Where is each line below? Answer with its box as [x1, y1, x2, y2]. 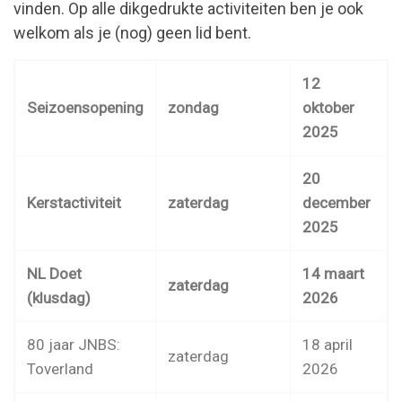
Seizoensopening [26, 99, 144, 118]
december [301, 194, 371, 213]
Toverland [26, 360, 93, 379]
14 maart [301, 265, 364, 284]
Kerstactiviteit [26, 194, 121, 213]
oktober [301, 99, 354, 118]
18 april [301, 336, 353, 354]
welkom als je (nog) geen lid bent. [13, 23, 251, 43]
